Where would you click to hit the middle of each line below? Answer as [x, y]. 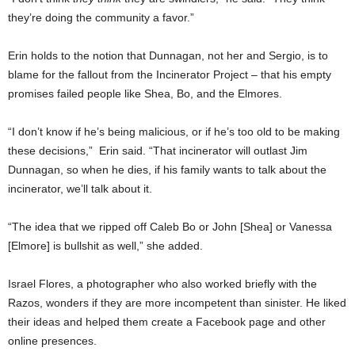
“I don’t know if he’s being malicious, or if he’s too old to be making [174, 132]
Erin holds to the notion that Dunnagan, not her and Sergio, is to [168, 55]
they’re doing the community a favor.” [101, 17]
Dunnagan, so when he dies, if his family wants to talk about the [167, 170]
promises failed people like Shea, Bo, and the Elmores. [145, 94]
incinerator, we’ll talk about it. [80, 189]
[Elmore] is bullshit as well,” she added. [105, 246]
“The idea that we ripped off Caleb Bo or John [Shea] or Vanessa [170, 227]
